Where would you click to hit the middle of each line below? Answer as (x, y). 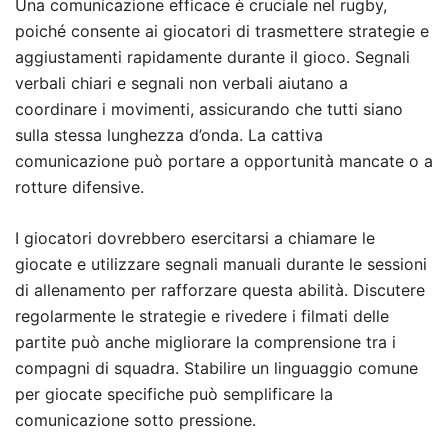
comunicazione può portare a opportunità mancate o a (224, 161)
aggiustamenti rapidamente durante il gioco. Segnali (212, 57)
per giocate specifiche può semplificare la (174, 394)
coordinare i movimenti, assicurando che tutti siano (209, 109)
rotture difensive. (79, 187)
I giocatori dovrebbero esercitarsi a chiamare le (195, 238)
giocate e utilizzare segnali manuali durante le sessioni (221, 264)
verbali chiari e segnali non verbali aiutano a (181, 83)
